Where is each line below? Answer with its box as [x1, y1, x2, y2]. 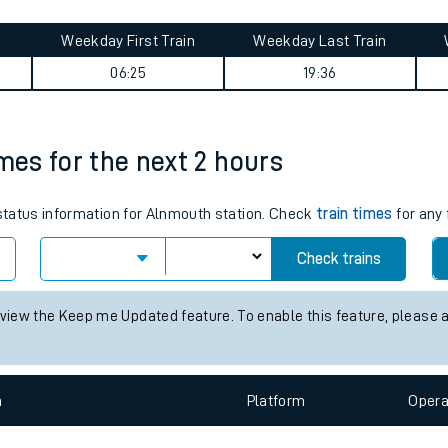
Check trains [296, 251, 381, 267]
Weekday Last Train [253, 33, 387, 49]
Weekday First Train [61, 33, 195, 49]
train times [316, 206, 393, 222]
